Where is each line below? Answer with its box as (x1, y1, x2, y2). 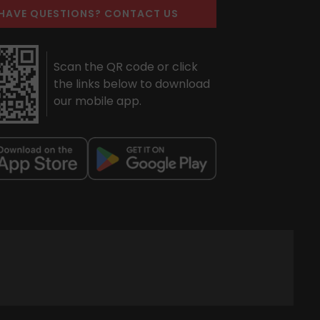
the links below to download (54, 75, 211, 92)
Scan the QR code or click (54, 58, 199, 75)
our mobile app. (54, 92, 142, 109)
